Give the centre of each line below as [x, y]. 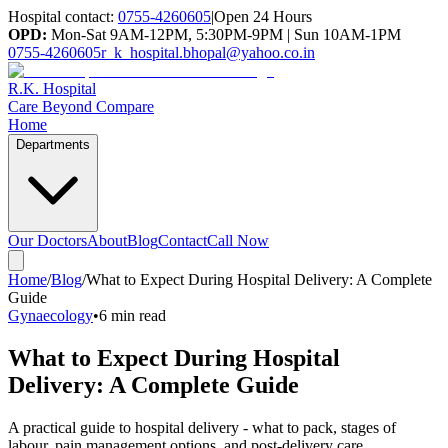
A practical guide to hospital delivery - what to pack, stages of [202, 427]
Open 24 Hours [263, 16]
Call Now [238, 240]
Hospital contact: [61, 16]
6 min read [132, 315]
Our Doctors [47, 240]
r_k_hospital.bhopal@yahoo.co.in [208, 52]
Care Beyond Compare [81, 106]
